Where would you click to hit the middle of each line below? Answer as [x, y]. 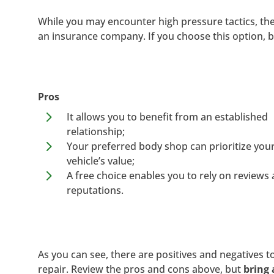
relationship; [96, 131]
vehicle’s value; [101, 161]
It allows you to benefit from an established [168, 117]
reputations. [95, 190]
